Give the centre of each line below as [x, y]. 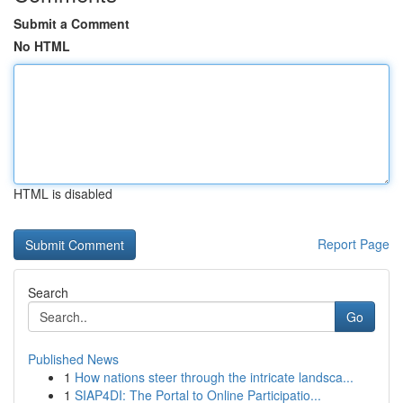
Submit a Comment [72, 23]
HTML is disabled [63, 193]
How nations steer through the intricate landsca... [214, 377]
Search [48, 292]
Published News [73, 359]
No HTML [42, 46]
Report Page [354, 244]
